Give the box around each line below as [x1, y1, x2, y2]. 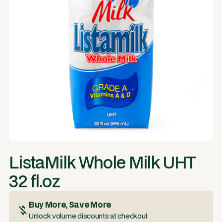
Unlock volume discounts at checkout [29, 211, 148, 221]
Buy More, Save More [29, 199, 111, 210]
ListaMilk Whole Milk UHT [9, 151, 196, 173]
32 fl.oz [9, 170, 60, 192]
